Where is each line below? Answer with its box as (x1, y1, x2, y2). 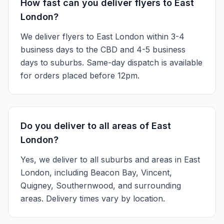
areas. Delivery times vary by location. (20, 193, 165, 203)
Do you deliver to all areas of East (20, 120, 171, 131)
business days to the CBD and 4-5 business (20, 44, 185, 54)
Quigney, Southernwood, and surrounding (20, 180, 181, 190)
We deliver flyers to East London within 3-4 (20, 31, 184, 41)
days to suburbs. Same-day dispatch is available (20, 57, 202, 67)
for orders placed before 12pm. (20, 70, 139, 80)
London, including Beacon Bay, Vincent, (20, 167, 172, 177)
